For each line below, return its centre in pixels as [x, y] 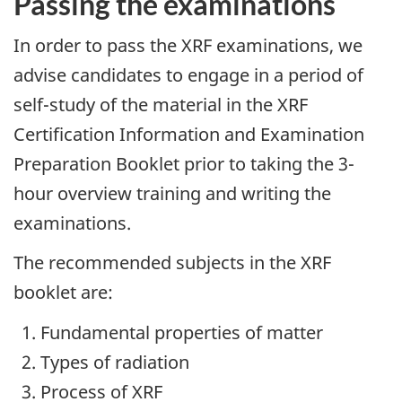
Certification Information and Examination [189, 134]
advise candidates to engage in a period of [188, 74]
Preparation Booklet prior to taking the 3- [184, 163]
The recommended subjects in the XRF [172, 263]
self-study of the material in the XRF [161, 104]
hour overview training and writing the [172, 193]
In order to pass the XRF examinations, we [188, 45]
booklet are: [63, 293]
